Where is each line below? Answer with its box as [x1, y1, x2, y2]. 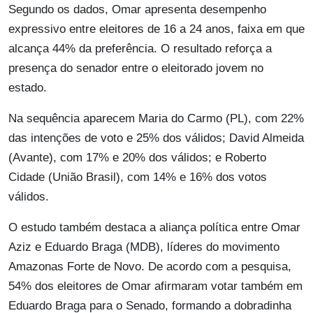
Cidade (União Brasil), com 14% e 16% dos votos [8, 170, 267, 184]
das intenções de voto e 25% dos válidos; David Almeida [8, 131, 304, 145]
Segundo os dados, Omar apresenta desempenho [8, 3, 266, 17]
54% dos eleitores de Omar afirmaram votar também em [8, 279, 303, 293]
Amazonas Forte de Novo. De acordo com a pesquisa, [8, 260, 291, 274]
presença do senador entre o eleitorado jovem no [8, 61, 263, 75]
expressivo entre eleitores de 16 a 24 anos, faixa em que [8, 22, 305, 36]
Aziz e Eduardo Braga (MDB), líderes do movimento [8, 240, 279, 254]
